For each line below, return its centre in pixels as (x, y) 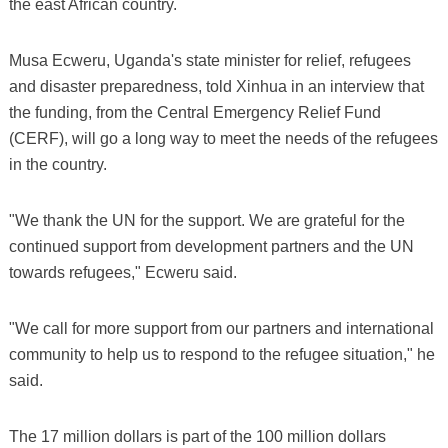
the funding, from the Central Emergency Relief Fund (194, 112)
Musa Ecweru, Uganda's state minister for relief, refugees (209, 60)
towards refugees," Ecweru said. (122, 272)
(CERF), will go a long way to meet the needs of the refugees (223, 138)
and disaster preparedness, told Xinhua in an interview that (216, 86)
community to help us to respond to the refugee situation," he (221, 354)
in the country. (57, 164)
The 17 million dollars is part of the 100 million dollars (197, 436)
